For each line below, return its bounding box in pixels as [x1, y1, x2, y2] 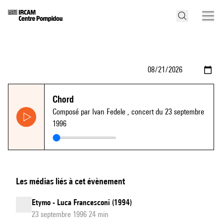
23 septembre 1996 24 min [32, 210, 109, 219]
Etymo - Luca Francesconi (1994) [32, 198, 132, 207]
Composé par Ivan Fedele [53, 107, 127, 116]
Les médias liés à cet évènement [16, 176, 125, 186]
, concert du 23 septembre [127, 107, 204, 116]
